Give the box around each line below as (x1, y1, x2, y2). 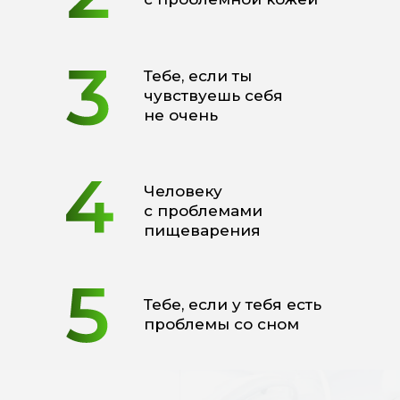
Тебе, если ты (144, 67, 252, 85)
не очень (144, 106, 218, 124)
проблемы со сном (144, 315, 299, 333)
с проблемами (144, 202, 262, 220)
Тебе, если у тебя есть (144, 296, 321, 313)
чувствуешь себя (144, 87, 283, 104)
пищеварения (144, 221, 261, 239)
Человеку (144, 182, 222, 200)
